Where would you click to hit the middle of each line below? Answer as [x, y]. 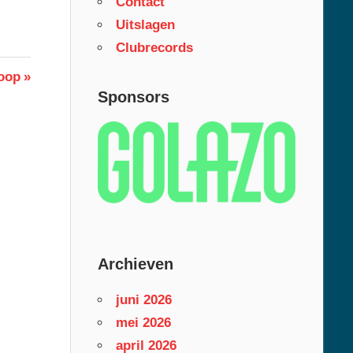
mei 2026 [143, 322]
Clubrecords [154, 48]
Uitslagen [145, 25]
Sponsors [133, 97]
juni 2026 [143, 299]
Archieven [135, 264]
